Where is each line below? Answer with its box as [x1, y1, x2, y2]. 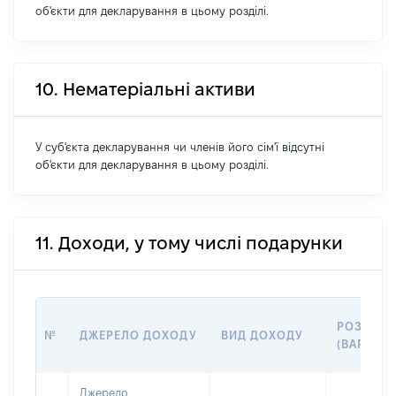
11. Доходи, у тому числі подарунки [35, 233, 343, 253]
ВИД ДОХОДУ [221, 329, 304, 341]
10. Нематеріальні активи [35, 80, 255, 99]
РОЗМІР [337, 320, 386, 332]
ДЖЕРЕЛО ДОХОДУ [80, 329, 197, 341]
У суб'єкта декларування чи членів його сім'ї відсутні [35, 141, 324, 153]
